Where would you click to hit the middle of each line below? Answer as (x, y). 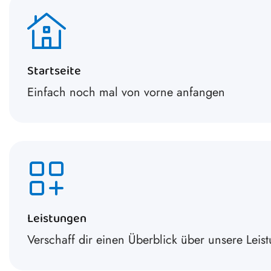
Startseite (54, 72)
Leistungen (57, 220)
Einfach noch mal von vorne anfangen (126, 93)
